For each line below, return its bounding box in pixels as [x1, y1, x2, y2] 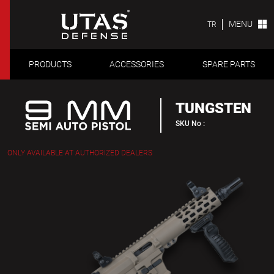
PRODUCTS [29, 59, 72, 69]
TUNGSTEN [175, 98, 251, 117]
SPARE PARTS [202, 59, 255, 69]
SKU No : [175, 119, 205, 128]
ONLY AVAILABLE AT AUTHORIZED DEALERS [7, 149, 152, 158]
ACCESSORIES [109, 59, 165, 69]
